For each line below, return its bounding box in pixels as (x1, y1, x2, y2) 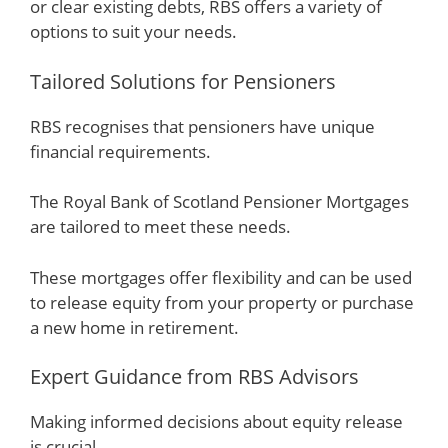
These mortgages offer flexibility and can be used (30, 265, 412, 289)
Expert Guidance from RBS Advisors (30, 363, 359, 390)
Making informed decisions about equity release (30, 410, 403, 433)
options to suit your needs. (30, 20, 237, 43)
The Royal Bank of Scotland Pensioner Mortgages (30, 190, 409, 213)
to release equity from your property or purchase (30, 290, 414, 314)
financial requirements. (30, 139, 211, 163)
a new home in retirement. (30, 315, 239, 339)
